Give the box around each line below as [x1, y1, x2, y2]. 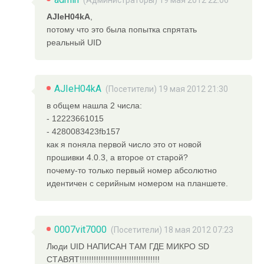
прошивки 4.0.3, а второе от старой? [47, 152, 189, 162]
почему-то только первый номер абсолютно [47, 165, 217, 175]
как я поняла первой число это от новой [47, 139, 202, 149]
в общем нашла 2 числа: [47, 100, 143, 110]
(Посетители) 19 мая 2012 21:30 [105, 84, 229, 94]
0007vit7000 [54, 223, 107, 235]
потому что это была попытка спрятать [47, 24, 197, 34]
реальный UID [47, 37, 102, 47]
